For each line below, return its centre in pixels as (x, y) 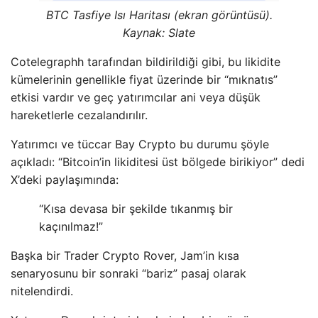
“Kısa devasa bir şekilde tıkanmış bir (136, 209)
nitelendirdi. (42, 291)
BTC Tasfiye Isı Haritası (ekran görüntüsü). (159, 15)
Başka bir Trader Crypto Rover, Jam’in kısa (125, 256)
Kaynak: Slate (159, 33)
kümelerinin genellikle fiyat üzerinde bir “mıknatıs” (144, 80)
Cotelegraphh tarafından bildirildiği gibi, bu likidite (146, 62)
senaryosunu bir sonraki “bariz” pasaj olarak (128, 274)
